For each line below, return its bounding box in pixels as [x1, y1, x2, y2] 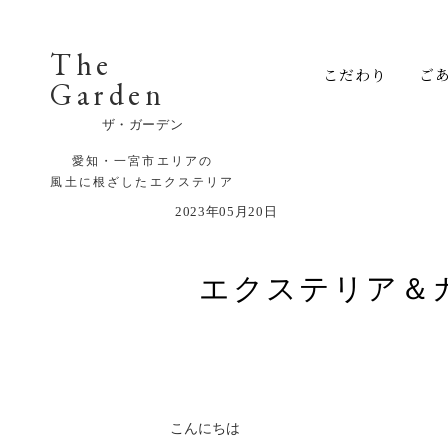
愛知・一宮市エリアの [71, 154, 214, 168]
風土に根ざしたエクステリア [50, 175, 235, 189]
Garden [50, 75, 165, 114]
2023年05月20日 [175, 204, 278, 219]
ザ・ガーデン [101, 117, 184, 132]
